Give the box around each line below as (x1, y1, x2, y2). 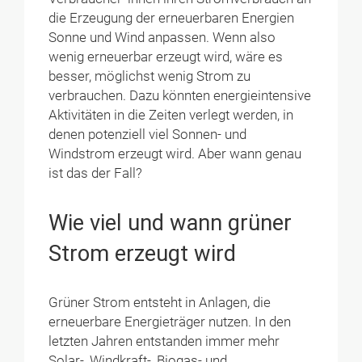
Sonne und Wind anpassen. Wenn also (48, 29, 276, 45)
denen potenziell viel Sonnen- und (48, 126, 247, 142)
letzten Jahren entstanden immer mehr (48, 334, 280, 350)
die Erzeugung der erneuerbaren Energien (48, 10, 295, 26)
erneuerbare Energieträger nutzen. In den (48, 314, 292, 330)
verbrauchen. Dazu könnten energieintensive (48, 87, 312, 103)
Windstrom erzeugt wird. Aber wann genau (48, 145, 302, 162)
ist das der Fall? (48, 165, 143, 181)
